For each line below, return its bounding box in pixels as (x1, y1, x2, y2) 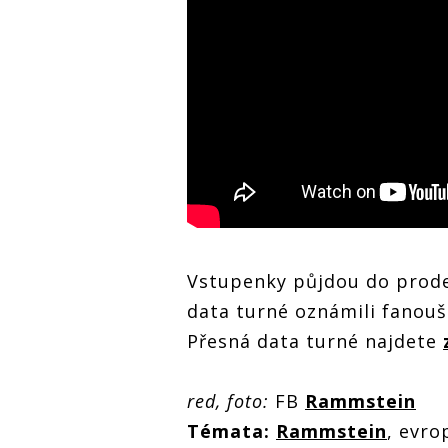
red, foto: (187, 388, 269, 413)
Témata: (187, 418, 270, 443)
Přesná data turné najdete (187, 328, 443, 353)
